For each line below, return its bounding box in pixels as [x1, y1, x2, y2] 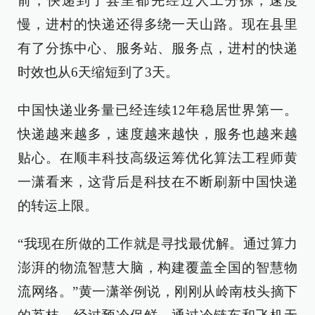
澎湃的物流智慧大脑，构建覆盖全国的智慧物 [18, 260, 297, 275]
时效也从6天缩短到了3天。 [18, 65, 179, 79]
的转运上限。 [18, 198, 98, 213]
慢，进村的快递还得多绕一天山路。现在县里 [18, 17, 297, 32]
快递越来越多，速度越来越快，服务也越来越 [18, 127, 297, 141]
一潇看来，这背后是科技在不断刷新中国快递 [18, 174, 297, 189]
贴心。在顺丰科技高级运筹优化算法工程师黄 [18, 150, 297, 165]
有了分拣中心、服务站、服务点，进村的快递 [18, 41, 297, 56]
